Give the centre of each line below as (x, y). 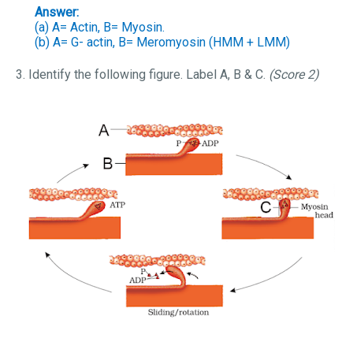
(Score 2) (294, 74)
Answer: (57, 12)
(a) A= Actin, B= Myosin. (100, 27)
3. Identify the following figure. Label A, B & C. (142, 74)
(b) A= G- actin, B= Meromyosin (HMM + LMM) (162, 42)
